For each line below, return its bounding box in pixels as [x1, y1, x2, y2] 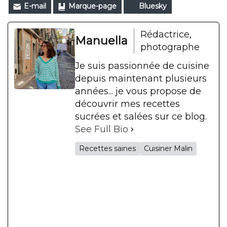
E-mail [24, 2, 46, 11]
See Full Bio [75, 124, 128, 135]
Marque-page [68, 2, 117, 11]
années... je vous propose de [75, 86, 201, 97]
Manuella [75, 34, 128, 48]
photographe [140, 42, 200, 53]
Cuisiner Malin [144, 144, 193, 154]
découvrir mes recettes [75, 98, 180, 110]
